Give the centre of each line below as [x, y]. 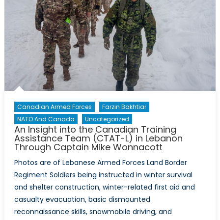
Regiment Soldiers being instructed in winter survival [103, 175]
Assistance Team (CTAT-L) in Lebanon [98, 138]
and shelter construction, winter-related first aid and [104, 187]
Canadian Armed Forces [54, 107]
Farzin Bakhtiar [124, 107]
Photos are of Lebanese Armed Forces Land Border [100, 162]
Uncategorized [107, 119]
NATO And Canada [46, 119]
